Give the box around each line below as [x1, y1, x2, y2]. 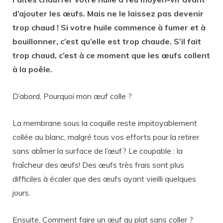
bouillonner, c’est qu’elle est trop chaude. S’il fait [12, 36, 201, 46]
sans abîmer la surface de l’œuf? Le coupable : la [12, 146, 183, 156]
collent [182, 50, 210, 60]
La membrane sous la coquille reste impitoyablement [12, 118, 197, 128]
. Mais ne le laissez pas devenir [83, 8, 204, 18]
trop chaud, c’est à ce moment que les [12, 50, 161, 60]
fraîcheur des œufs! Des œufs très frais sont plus [12, 160, 184, 170]
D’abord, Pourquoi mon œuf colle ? [12, 91, 132, 101]
